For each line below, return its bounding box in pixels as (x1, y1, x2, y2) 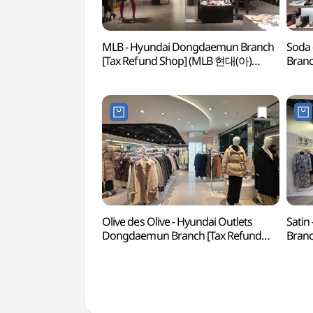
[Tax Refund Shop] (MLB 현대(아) (102, 53, 252, 68)
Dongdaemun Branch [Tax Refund (102, 228, 262, 243)
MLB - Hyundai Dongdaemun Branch (102, 39, 275, 54)
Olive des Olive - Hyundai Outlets (102, 214, 253, 229)
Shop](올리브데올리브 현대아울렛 (102, 242, 261, 257)
